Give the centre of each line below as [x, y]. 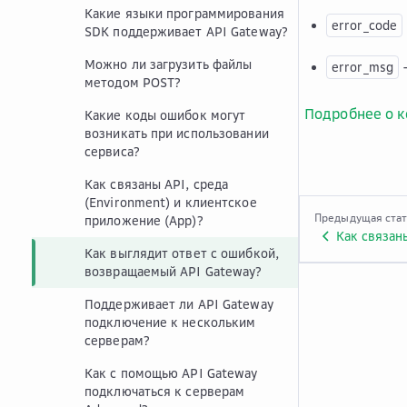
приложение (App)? [144, 220]
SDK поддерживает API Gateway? [186, 31]
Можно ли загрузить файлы [169, 64]
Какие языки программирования [184, 13]
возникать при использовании [177, 133]
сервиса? [112, 151]
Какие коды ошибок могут [165, 115]
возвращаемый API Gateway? [174, 271]
